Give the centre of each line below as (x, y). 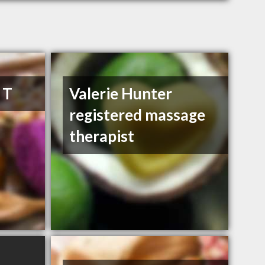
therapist (102, 136)
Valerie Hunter (121, 94)
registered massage (138, 115)
